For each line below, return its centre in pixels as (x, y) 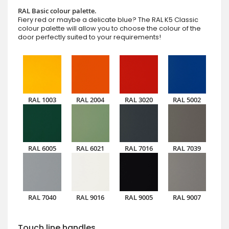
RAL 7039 (187, 148)
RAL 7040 (42, 197)
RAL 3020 (139, 99)
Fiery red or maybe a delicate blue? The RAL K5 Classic (108, 20)
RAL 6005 (42, 148)
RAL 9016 (90, 197)
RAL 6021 (90, 148)
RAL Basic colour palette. (57, 11)
